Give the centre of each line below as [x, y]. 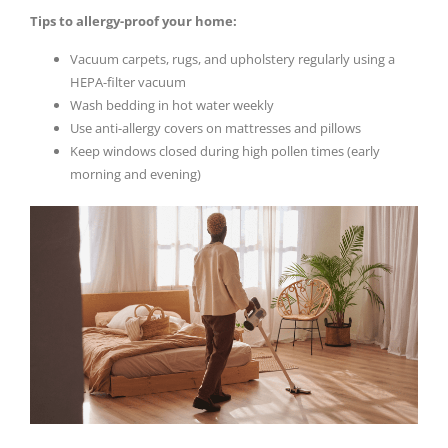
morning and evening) [135, 173]
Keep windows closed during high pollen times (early [225, 150]
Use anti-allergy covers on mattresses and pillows [215, 127]
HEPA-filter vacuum [128, 81]
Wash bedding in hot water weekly [172, 104]
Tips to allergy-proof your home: [133, 21]
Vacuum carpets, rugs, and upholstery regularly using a [232, 58]
